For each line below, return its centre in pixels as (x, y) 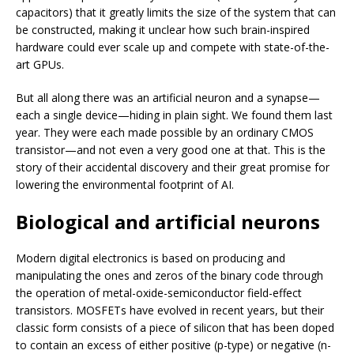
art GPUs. (40, 64)
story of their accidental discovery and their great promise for (173, 167)
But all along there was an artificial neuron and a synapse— (168, 97)
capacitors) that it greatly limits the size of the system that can (176, 12)
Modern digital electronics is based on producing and (151, 258)
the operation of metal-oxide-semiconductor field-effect (159, 292)
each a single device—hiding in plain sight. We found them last (174, 115)
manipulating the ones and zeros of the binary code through (169, 275)
